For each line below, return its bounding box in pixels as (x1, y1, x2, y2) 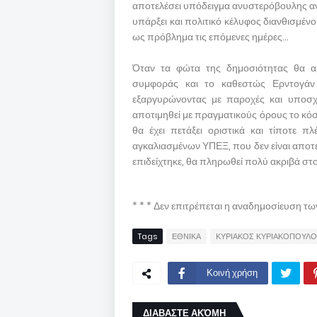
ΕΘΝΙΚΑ (172, 231, 201, 242)
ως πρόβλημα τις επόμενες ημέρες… (132, 30, 289, 44)
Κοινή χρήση (207, 266, 258, 279)
